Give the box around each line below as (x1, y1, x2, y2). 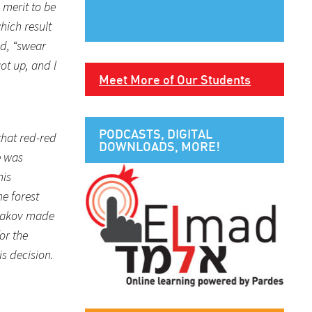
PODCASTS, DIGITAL (99, 125, 212, 141)
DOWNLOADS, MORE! (99, 138, 220, 154)
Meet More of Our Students (99, 71, 251, 87)
